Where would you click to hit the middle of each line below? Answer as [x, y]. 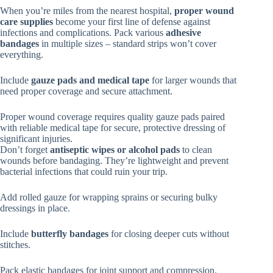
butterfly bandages [70, 234]
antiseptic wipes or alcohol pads [115, 150]
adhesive [183, 33]
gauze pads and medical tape [90, 80]
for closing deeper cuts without [169, 234]
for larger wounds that [193, 80]
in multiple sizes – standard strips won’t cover [128, 44]
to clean [196, 150]
